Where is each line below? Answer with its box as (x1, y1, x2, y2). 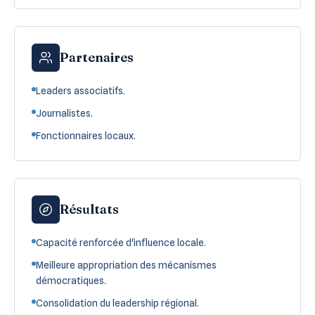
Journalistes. (36, 107, 93, 119)
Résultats (60, 200, 119, 217)
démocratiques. (36, 274, 106, 286)
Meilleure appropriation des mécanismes (36, 259, 217, 271)
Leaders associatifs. (36, 84, 125, 96)
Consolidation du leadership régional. (36, 297, 199, 309)
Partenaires (60, 49, 134, 65)
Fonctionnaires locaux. (36, 129, 136, 141)
